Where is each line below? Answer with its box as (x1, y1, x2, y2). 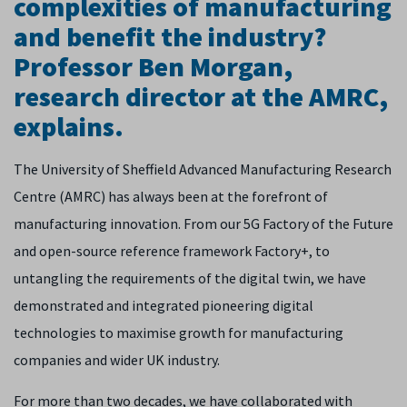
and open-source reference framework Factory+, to (14, 242, 330, 260)
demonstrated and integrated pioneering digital (14, 296, 313, 314)
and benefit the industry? (14, 19, 326, 54)
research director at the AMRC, (14, 79, 388, 114)
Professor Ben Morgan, (14, 49, 293, 84)
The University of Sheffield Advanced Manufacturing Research (14, 160, 392, 178)
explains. (14, 109, 129, 144)
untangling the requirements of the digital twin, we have (14, 269, 366, 287)
